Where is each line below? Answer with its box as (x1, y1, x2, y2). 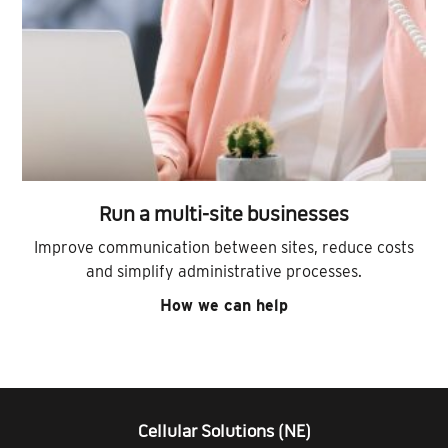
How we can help (160, 296, 288, 316)
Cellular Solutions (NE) (137, 424, 311, 442)
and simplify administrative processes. (86, 262, 362, 282)
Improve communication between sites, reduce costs (34, 238, 414, 258)
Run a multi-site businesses (99, 206, 349, 227)
